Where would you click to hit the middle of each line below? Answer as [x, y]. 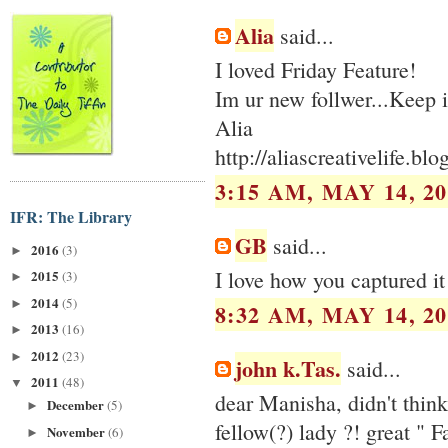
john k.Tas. [288, 368]
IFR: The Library [71, 216]
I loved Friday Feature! [315, 70]
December [76, 405]
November [77, 431]
